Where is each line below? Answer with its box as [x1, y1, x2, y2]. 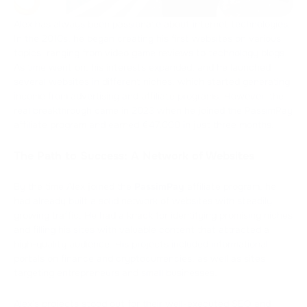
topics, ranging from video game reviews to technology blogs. [14, 46, 287, 59]
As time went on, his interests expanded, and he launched [14, 60, 271, 73]
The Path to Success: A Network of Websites [14, 148, 254, 163]
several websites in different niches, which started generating [14, 75, 290, 88]
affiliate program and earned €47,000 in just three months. [14, 118, 274, 131]
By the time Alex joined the [14, 180, 134, 193]
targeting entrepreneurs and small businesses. [14, 266, 217, 279]
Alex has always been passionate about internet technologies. [14, 17, 291, 30]
